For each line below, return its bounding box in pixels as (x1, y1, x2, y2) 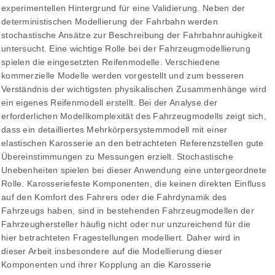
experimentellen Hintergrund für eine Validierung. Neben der (1, 3, 246, 14)
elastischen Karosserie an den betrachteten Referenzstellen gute (1, 138, 264, 149)
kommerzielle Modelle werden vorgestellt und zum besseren (1, 71, 244, 81)
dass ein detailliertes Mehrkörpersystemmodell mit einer (1, 125, 228, 135)
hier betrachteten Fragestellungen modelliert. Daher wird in (1, 233, 241, 243)
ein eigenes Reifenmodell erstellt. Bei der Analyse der (1, 98, 218, 108)
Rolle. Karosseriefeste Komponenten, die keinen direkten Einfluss (1, 179, 266, 189)
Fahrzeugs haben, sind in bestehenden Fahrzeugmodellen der (1, 206, 254, 216)
